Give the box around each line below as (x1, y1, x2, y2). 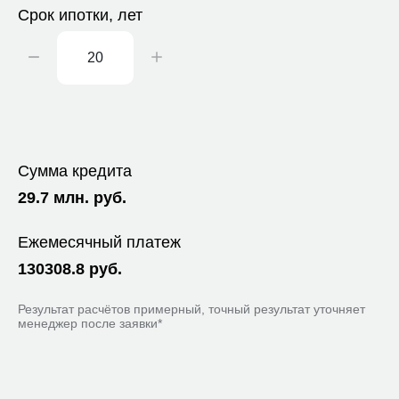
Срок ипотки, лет (18, 6, 142, 24)
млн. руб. (53, 189, 126, 207)
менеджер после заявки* (18, 316, 162, 330)
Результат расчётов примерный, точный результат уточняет (18, 302, 365, 316)
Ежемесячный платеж (18, 233, 181, 251)
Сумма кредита (18, 162, 132, 180)
